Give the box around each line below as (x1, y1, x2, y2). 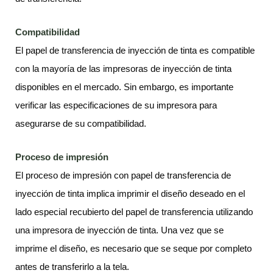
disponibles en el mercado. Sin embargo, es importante (15, 81, 233, 92)
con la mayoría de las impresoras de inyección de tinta (15, 63, 232, 74)
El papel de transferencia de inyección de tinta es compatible (15, 44, 255, 55)
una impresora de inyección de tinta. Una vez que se (15, 224, 224, 235)
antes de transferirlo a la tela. (15, 261, 129, 272)
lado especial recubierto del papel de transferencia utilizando (15, 206, 253, 217)
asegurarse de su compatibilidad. (15, 118, 146, 129)
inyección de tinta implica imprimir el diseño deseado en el (15, 188, 245, 199)
